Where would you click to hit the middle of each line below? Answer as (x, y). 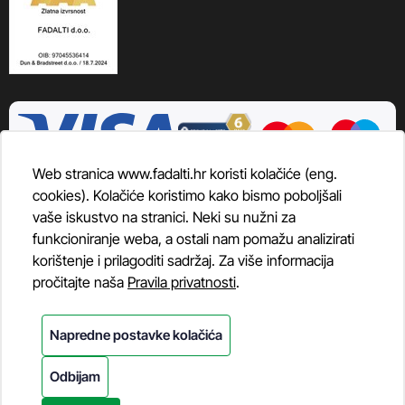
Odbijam (75, 377)
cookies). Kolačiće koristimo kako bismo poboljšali (187, 195)
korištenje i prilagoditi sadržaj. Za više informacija (183, 260)
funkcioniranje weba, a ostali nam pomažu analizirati (193, 239)
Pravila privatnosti (182, 282)
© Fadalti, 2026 (202, 381)
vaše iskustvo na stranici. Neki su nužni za (164, 217)
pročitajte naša (80, 282)
